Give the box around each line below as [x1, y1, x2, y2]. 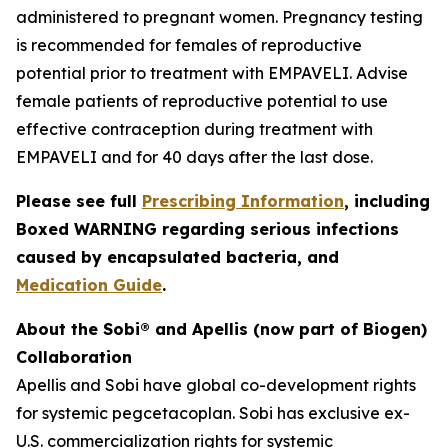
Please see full [16, 191, 142, 211]
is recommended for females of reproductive [16, 35, 362, 55]
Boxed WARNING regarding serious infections [16, 219, 399, 239]
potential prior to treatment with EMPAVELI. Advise [16, 63, 408, 83]
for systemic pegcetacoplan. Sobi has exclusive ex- [16, 403, 410, 423]
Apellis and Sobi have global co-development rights [16, 375, 416, 395]
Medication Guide [16, 275, 162, 295]
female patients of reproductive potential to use [16, 91, 388, 111]
